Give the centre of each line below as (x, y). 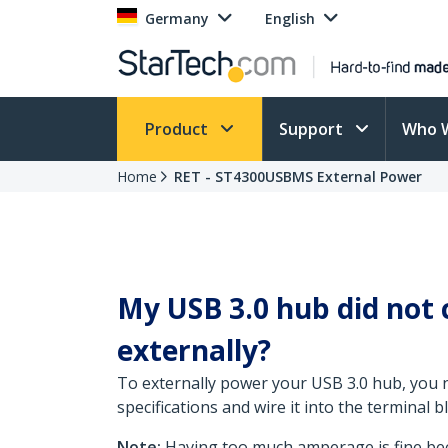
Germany (177, 18)
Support (313, 129)
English (290, 18)
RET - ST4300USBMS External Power (298, 176)
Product (178, 129)
